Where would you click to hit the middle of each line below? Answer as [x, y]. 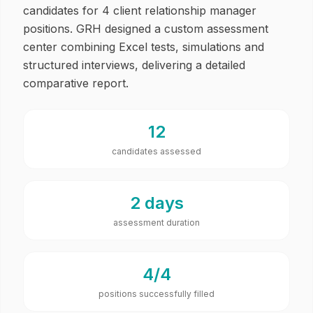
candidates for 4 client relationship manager [140, 10]
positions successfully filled [156, 294]
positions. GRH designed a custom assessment [146, 29]
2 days [156, 203]
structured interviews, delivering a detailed [134, 65]
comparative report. [76, 83]
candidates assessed [156, 151]
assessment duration [156, 223]
